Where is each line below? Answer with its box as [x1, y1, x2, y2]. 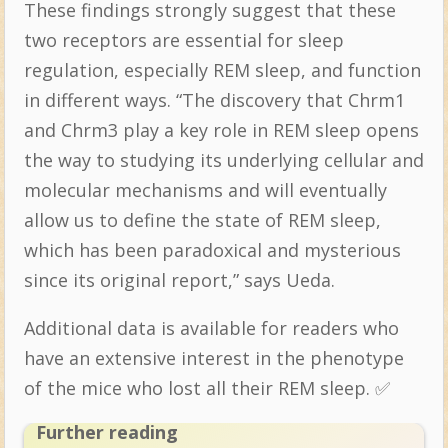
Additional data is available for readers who [23, 316, 399, 341]
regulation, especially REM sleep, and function [23, 58, 421, 83]
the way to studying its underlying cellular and [23, 148, 424, 173]
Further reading [35, 420, 178, 445]
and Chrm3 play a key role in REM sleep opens [23, 118, 419, 143]
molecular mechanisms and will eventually [23, 178, 387, 203]
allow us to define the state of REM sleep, [23, 208, 381, 233]
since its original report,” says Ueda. [23, 268, 335, 293]
